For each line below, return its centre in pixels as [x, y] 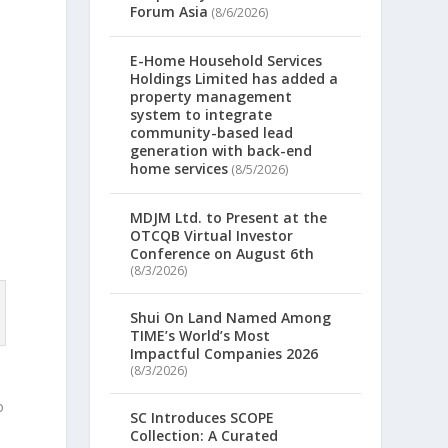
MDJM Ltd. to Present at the [229, 218]
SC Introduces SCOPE [202, 418]
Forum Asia [169, 12]
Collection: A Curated [204, 436]
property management [211, 97]
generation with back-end [221, 151]
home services [179, 169]
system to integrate [201, 115]
